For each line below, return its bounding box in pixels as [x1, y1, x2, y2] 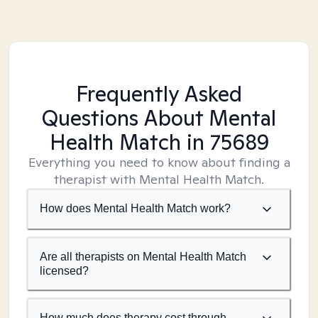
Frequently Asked [76, 79, 242, 108]
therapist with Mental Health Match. [54, 171, 264, 187]
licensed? [40, 265, 89, 277]
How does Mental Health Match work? [40, 202, 231, 214]
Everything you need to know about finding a [28, 154, 290, 170]
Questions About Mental [42, 104, 276, 132]
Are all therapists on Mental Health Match [40, 251, 246, 263]
